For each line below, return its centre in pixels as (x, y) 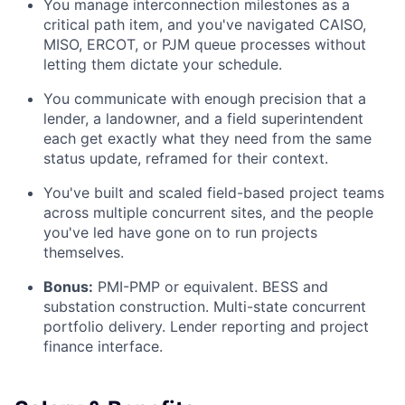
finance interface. (103, 347)
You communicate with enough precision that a (205, 99)
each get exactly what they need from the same (207, 139)
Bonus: (68, 287)
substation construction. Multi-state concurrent (205, 307)
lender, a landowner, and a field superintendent (203, 119)
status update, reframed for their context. (186, 159)
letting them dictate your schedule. (163, 65)
